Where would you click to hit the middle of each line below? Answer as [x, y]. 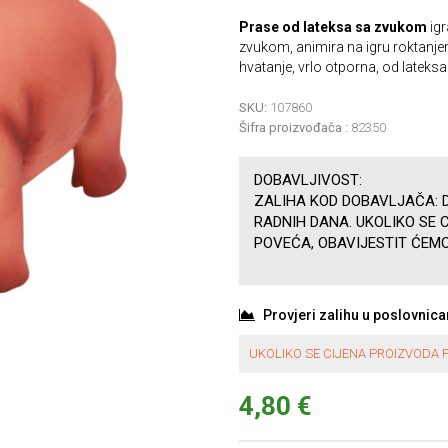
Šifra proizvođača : [293, 127]
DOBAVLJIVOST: [308, 180]
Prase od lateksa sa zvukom [334, 27]
